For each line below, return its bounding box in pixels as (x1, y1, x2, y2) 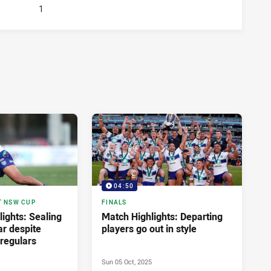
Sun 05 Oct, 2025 (102, 256, 152, 266)
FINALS (102, 198, 127, 206)
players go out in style (102, 221, 197, 235)
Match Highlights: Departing (102, 209, 223, 223)
